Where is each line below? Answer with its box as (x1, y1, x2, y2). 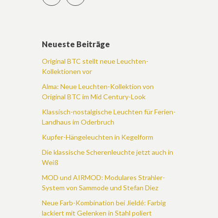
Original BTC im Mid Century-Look (42, 92, 145, 101)
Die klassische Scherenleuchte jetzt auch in (42, 148, 173, 156)
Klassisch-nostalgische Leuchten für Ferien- (42, 108, 176, 116)
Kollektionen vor (42, 67, 92, 75)
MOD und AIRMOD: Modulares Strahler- (42, 173, 165, 182)
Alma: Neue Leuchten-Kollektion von (42, 82, 154, 91)
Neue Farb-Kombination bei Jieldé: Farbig (42, 199, 166, 207)
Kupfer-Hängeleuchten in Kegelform (42, 133, 153, 141)
